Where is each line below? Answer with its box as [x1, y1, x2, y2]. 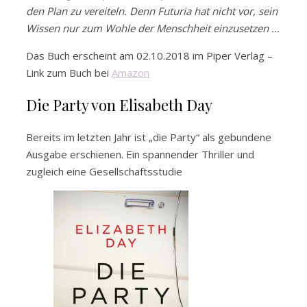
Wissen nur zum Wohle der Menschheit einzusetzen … [26, 21, 280, 36]
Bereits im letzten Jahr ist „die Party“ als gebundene [26, 130, 271, 145]
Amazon [112, 66, 149, 80]
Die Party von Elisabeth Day [26, 95, 212, 116]
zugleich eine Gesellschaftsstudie [26, 164, 182, 179]
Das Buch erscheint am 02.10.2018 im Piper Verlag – [26, 49, 273, 63]
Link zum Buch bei [26, 66, 112, 80]
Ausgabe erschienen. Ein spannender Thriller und [26, 147, 254, 162]
